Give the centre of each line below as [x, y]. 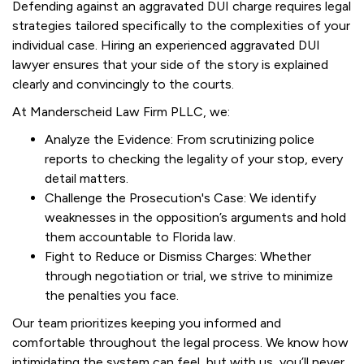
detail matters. [87, 178]
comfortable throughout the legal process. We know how [180, 342]
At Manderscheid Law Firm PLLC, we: [121, 112]
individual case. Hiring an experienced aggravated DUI [166, 45]
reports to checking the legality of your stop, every [194, 159]
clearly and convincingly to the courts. [123, 84]
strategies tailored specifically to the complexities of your [181, 26]
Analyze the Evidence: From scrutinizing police [180, 139]
